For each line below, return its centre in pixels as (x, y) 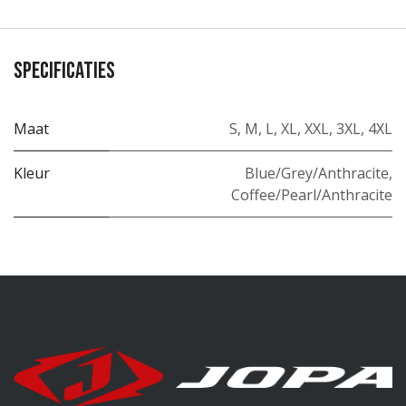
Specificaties (64, 72)
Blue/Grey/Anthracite (317, 174)
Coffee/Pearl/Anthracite (312, 195)
